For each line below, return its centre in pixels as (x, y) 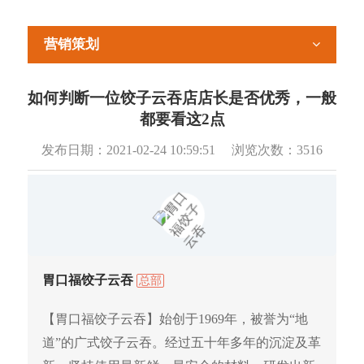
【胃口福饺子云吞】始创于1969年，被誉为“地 (175, 319)
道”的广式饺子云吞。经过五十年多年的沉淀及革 (182, 343)
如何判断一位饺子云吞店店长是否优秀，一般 (182, 98)
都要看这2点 (182, 119)
